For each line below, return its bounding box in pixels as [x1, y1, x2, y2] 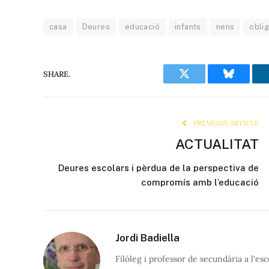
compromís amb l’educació [141, 177, 259, 188]
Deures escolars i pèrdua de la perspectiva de [58, 163, 259, 174]
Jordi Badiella [115, 232, 180, 244]
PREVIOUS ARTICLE [191, 119, 259, 128]
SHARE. [43, 68, 70, 79]
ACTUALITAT [175, 136, 259, 153]
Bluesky [228, 77, 264, 88]
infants [175, 22, 201, 32]
